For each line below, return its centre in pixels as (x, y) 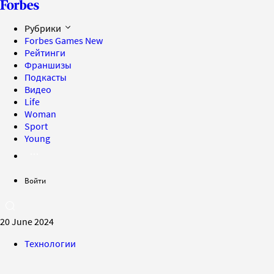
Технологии (50, 243)
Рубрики (44, 28)
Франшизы (48, 65)
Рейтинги (45, 53)
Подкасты (46, 77)
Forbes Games (55, 40)
